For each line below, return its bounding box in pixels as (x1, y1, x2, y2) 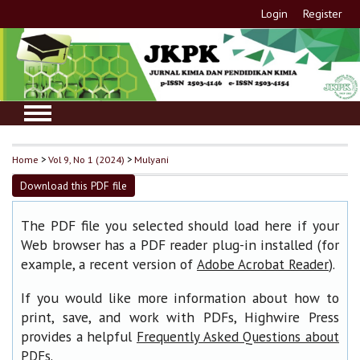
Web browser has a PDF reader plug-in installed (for (21, 235, 339, 255)
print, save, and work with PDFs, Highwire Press (21, 307, 339, 326)
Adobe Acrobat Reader (197, 256, 329, 274)
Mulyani (134, 153, 169, 166)
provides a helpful (21, 326, 137, 346)
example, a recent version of (21, 255, 197, 274)
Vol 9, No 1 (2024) (48, 153, 125, 166)
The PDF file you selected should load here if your (21, 216, 339, 235)
